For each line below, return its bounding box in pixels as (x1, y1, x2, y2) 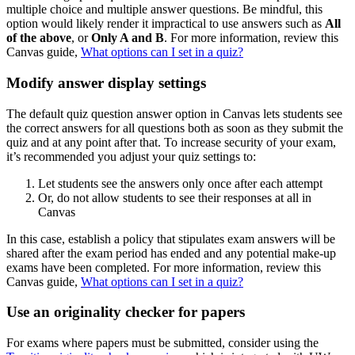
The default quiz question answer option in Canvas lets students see (6, 106, 342, 120)
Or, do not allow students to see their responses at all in (38, 190, 311, 204)
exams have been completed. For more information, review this (6, 260, 321, 274)
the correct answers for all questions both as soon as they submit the (6, 120, 343, 135)
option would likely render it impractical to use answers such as (6, 17, 325, 31)
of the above (6, 31, 71, 45)
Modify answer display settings (6, 74, 206, 91)
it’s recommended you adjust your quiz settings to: (6, 149, 256, 163)
